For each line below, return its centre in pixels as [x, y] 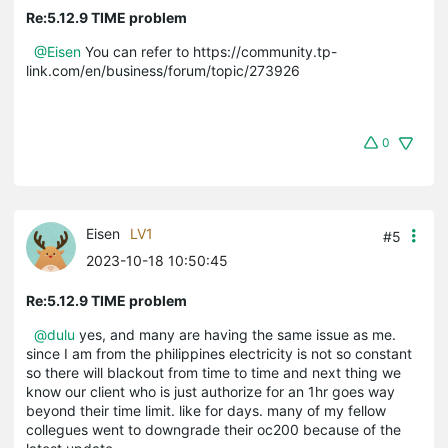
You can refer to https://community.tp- [209, 51]
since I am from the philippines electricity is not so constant [219, 353]
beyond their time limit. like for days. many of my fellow [206, 410]
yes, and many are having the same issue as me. [235, 334]
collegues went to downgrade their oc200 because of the [213, 429]
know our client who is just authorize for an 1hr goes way [210, 391]
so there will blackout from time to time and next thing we [213, 372]
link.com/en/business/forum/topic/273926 [163, 70]
